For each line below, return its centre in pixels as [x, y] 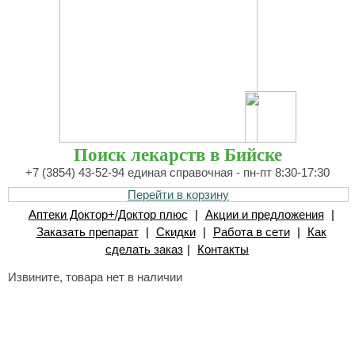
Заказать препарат [87, 232]
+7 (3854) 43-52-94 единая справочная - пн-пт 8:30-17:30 [177, 172]
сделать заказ [144, 249]
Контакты [223, 249]
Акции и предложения [264, 214]
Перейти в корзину [178, 195]
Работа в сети [251, 232]
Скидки [176, 232]
